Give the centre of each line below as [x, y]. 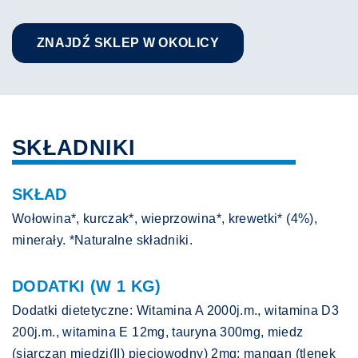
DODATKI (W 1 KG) [87, 286]
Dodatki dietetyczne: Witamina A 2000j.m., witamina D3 [176, 311]
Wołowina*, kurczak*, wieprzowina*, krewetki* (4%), [165, 219]
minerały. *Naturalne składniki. [103, 241]
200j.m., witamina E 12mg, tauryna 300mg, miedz [158, 332]
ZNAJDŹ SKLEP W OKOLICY [128, 43]
